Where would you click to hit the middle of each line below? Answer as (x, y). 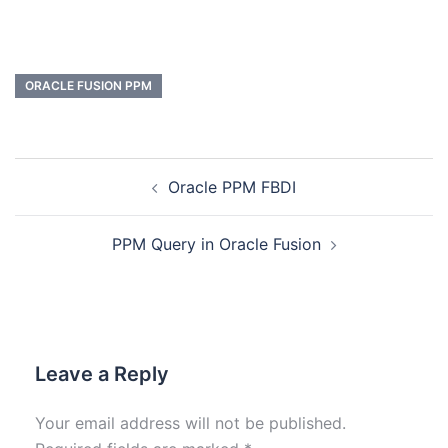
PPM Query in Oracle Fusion (216, 244)
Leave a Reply (102, 374)
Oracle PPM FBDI (232, 187)
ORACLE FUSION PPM (88, 86)
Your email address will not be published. (190, 423)
